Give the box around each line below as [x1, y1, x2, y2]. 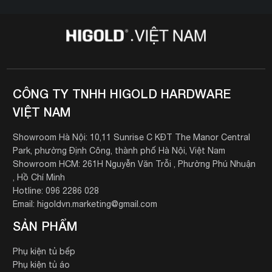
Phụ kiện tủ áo [12, 259, 70, 270]
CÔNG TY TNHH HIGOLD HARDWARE [12, 86, 231, 101]
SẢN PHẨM [12, 218, 77, 233]
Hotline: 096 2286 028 [12, 185, 99, 195]
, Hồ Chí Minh [12, 172, 65, 182]
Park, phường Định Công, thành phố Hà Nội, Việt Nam [12, 145, 225, 155]
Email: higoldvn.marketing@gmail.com [12, 199, 157, 209]
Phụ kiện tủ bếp [12, 246, 75, 256]
